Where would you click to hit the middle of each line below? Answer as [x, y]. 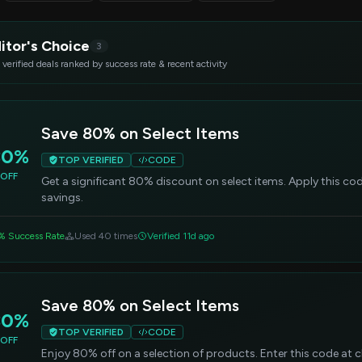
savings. [62, 198]
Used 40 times [106, 236]
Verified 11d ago [181, 236]
